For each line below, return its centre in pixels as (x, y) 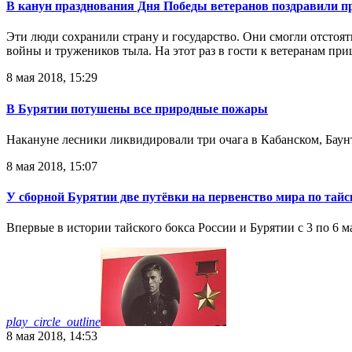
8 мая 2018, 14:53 (52, 336)
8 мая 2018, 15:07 (52, 166)
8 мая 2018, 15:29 (52, 78)
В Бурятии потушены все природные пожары (137, 108)
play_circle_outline (53, 322)
